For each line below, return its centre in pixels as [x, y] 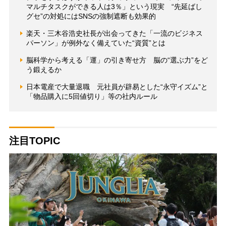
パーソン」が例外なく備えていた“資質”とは [96, 43]
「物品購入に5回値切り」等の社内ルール [92, 96]
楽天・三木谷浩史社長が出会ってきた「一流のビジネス [114, 33]
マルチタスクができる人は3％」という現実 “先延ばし [114, 6]
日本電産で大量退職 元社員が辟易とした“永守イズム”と [117, 87]
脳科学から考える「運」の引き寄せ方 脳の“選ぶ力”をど [117, 60]
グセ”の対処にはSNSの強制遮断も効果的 [91, 16]
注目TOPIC [34, 140]
